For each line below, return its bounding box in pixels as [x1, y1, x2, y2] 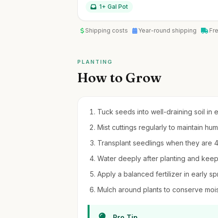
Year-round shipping [138, 27, 199, 34]
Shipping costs [85, 27, 129, 34]
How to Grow [77, 69, 162, 86]
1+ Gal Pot [99, 3, 128, 10]
